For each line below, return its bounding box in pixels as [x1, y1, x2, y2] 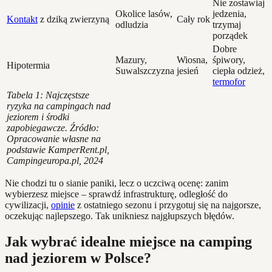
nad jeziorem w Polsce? [5, 250, 151, 267]
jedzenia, [212, 8, 246, 19]
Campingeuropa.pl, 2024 [7, 155, 103, 166]
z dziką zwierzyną [38, 14, 109, 25]
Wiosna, [177, 55, 208, 66]
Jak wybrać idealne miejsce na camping [5, 234, 252, 250]
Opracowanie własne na [7, 134, 101, 144]
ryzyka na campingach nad [7, 101, 110, 112]
